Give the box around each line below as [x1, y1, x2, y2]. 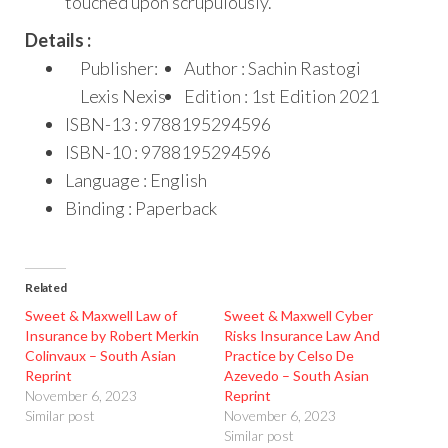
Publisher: [80, 56, 161, 79]
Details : [25, 28, 91, 51]
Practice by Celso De [224, 346, 354, 364]
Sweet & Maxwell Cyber [224, 306, 373, 324]
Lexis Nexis [80, 84, 166, 107]
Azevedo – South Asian [224, 366, 369, 384]
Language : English [65, 168, 207, 191]
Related [25, 279, 67, 295]
